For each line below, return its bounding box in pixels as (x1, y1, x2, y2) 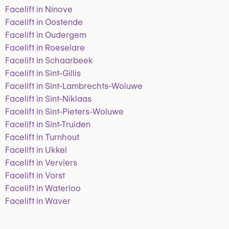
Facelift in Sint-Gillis (5, 68, 81, 78)
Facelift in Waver (5, 196, 71, 206)
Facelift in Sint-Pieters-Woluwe (5, 107, 124, 117)
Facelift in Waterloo (5, 184, 81, 193)
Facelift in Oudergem (5, 30, 86, 40)
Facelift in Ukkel (5, 145, 67, 155)
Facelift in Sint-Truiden (5, 120, 90, 129)
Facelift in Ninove (5, 5, 73, 14)
